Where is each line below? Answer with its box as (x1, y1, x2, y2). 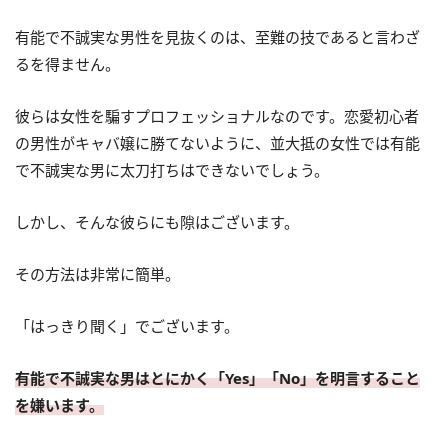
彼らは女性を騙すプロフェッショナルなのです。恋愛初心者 (15, 105, 419, 126)
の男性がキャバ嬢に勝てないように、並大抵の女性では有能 (15, 132, 420, 153)
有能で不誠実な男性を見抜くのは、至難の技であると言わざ (15, 26, 420, 47)
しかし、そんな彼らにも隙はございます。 (15, 211, 299, 232)
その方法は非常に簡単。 (15, 263, 180, 284)
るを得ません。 (15, 53, 120, 74)
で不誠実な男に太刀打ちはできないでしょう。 (15, 159, 329, 180)
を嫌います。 (15, 394, 104, 415)
